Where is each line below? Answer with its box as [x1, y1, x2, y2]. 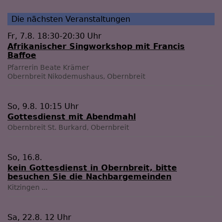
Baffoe [7, 51, 36, 60]
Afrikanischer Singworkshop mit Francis [7, 42, 185, 52]
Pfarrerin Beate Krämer [7, 63, 89, 72]
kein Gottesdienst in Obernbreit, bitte [7, 163, 177, 173]
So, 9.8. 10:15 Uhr [7, 102, 79, 111]
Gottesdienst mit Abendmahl [7, 112, 136, 122]
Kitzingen [7, 183, 40, 192]
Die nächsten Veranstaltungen [11, 14, 130, 24]
